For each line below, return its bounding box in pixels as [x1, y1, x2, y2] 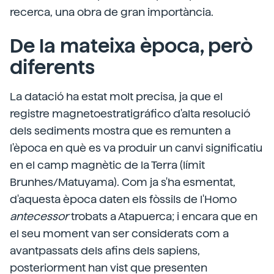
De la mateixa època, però [10, 34, 253, 57]
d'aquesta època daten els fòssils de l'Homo [10, 192, 237, 206]
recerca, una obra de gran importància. [10, 5, 213, 18]
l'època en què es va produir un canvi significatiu [10, 141, 262, 154]
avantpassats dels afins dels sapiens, [10, 243, 200, 257]
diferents [10, 55, 95, 79]
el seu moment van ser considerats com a [10, 226, 229, 240]
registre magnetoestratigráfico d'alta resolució [10, 106, 250, 120]
